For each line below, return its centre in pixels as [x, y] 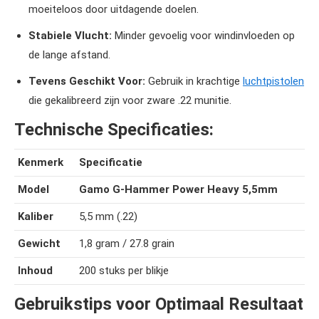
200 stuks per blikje [124, 271]
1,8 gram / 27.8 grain [127, 244]
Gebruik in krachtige [194, 81]
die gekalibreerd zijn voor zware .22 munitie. [130, 100]
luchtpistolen [273, 81]
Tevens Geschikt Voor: [87, 81]
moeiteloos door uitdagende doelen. [114, 9]
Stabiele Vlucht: [70, 36]
